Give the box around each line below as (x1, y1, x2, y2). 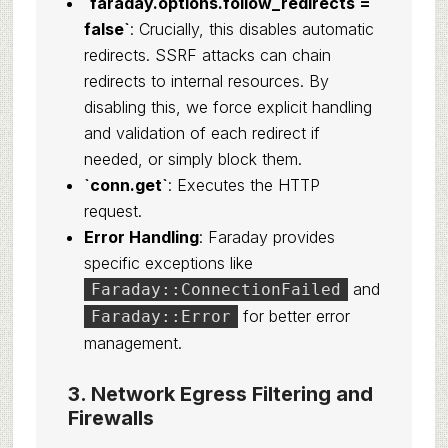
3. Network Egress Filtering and (67, 382, 373, 406)
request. (83, 201, 142, 221)
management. (83, 333, 182, 353)
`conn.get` (83, 175, 168, 195)
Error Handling (83, 227, 199, 247)
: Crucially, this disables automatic (129, 19, 374, 39)
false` (83, 19, 130, 39)
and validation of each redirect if (83, 123, 320, 143)
